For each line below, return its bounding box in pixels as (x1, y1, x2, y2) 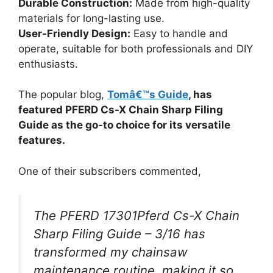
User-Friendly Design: (18, 27, 130, 40)
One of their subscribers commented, (18, 165, 201, 177)
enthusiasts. (18, 57, 78, 70)
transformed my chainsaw (34, 244, 188, 260)
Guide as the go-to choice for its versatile (18, 119, 230, 131)
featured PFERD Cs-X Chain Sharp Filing (18, 104, 223, 116)
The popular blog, (18, 88, 107, 101)
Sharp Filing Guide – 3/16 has (34, 226, 205, 241)
